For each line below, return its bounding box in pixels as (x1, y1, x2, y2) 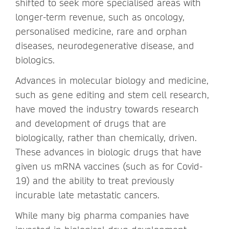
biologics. (15, 54, 55, 66)
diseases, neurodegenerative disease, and (15, 39, 194, 52)
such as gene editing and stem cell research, (15, 88, 209, 101)
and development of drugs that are (15, 117, 166, 129)
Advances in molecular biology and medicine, (15, 74, 209, 86)
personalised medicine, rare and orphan (15, 25, 187, 37)
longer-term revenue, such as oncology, (15, 11, 185, 23)
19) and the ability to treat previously (15, 174, 174, 187)
